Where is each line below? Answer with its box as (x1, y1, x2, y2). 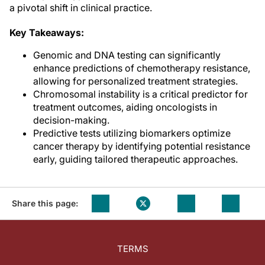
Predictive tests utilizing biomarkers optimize (33, 127, 231, 139)
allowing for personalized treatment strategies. (33, 75, 238, 87)
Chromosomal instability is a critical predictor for (33, 88, 248, 100)
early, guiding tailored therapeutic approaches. (33, 153, 238, 165)
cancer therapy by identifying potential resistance (33, 140, 250, 152)
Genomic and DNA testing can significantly (33, 49, 221, 61)
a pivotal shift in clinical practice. (9, 2, 152, 14)
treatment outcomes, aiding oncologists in (33, 101, 217, 113)
